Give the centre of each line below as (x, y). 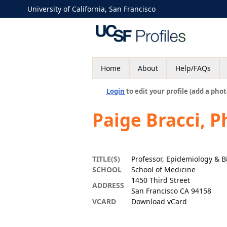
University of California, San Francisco (91, 9)
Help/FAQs (193, 68)
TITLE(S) (106, 159)
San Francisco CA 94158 (171, 191)
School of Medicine (163, 169)
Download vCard (159, 201)
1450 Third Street (161, 180)
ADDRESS (108, 185)
